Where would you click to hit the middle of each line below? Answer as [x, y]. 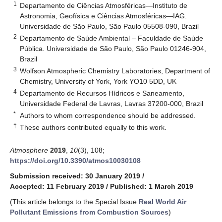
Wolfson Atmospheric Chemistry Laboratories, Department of [115, 71]
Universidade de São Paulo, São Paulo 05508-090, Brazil [110, 26]
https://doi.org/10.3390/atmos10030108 [75, 160]
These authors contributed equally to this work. [93, 127]
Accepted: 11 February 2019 [57, 186]
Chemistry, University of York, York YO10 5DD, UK [98, 81]
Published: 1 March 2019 [152, 186]
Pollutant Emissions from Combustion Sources [89, 212]
